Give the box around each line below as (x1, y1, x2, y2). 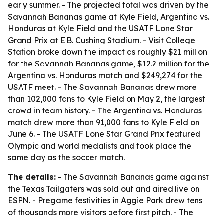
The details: (8, 172, 56, 182)
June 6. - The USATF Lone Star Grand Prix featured (8, 129, 200, 139)
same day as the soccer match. (8, 153, 125, 162)
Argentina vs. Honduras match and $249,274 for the (8, 70, 202, 80)
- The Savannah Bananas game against (56, 172, 209, 182)
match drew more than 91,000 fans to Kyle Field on (8, 117, 199, 127)
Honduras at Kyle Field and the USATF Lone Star (8, 23, 193, 33)
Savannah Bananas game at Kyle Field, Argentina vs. (8, 12, 209, 22)
